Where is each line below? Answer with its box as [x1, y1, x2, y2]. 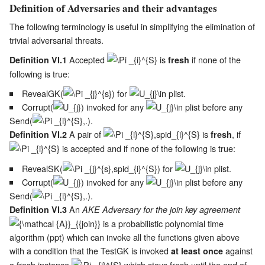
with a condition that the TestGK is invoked [9, 244, 171, 257]
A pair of [67, 128, 104, 141]
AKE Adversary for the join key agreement [82, 203, 240, 215]
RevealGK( [22, 87, 64, 100]
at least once [171, 244, 223, 257]
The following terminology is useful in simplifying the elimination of [9, 20, 255, 33]
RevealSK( [22, 161, 63, 174]
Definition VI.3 [9, 203, 67, 215]
